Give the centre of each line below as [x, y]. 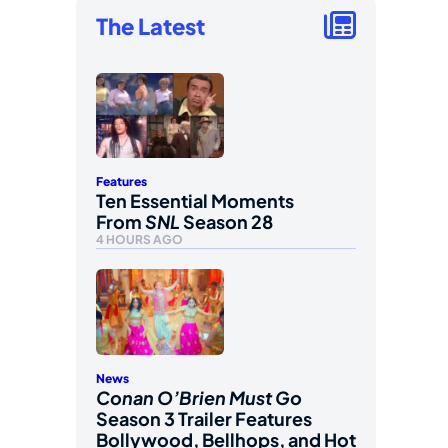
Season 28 [226, 222]
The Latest [150, 25]
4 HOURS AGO [139, 240]
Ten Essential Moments [195, 201]
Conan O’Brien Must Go [199, 397]
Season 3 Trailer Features [204, 418]
